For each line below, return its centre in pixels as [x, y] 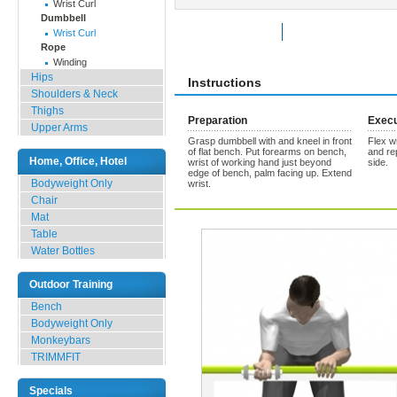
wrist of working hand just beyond [260, 162]
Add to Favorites [355, 32]
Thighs [47, 111]
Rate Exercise [241, 32]
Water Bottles [63, 251]
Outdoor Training [71, 284]
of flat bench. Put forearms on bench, [267, 152]
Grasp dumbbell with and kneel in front [270, 141]
